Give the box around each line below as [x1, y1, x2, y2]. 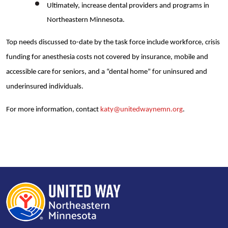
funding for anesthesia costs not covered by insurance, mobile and [6, 53, 208, 61]
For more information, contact [6, 105, 100, 113]
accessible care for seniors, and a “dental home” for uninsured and [6, 68, 207, 76]
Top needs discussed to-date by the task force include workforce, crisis [6, 38, 220, 46]
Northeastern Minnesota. [47, 16, 125, 24]
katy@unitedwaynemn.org [100, 105, 183, 113]
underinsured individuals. [6, 82, 83, 91]
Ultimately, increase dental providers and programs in [47, 2, 209, 10]
